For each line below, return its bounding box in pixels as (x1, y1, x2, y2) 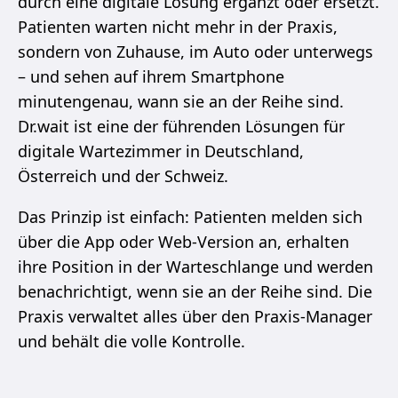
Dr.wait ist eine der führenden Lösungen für (18, 115, 345, 138)
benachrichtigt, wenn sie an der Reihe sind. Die (18, 281, 372, 303)
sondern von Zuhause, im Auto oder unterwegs (18, 41, 373, 63)
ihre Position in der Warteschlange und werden (18, 256, 373, 278)
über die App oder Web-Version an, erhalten (18, 231, 349, 253)
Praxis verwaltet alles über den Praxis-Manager (18, 306, 372, 328)
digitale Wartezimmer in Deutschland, (18, 140, 304, 163)
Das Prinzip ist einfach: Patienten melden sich (18, 206, 362, 228)
